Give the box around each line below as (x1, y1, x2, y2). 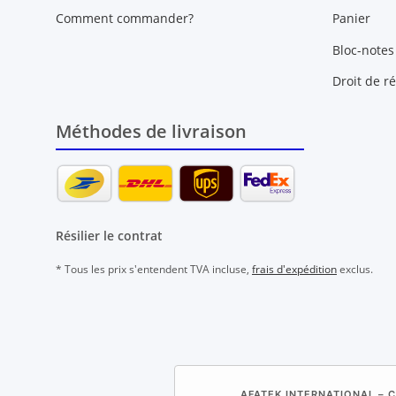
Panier (331, 10, 370, 27)
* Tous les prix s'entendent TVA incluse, (56, 262, 252, 278)
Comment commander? (56, 10, 194, 27)
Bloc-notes (331, 41, 394, 58)
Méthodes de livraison (56, 119, 247, 144)
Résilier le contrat (56, 227, 163, 245)
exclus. (337, 262, 373, 278)
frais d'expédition (252, 262, 337, 278)
